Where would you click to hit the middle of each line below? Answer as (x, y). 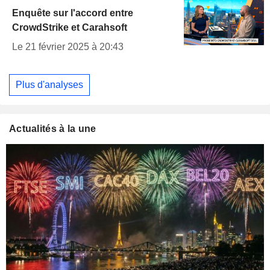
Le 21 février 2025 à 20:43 (68, 47)
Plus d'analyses (49, 84)
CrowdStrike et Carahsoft (70, 28)
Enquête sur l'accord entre (73, 13)
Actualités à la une (53, 128)
